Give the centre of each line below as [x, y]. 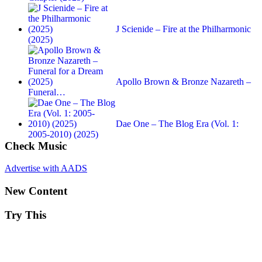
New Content [36, 191]
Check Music [36, 146]
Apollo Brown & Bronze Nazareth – [183, 81]
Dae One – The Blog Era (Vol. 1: [177, 123]
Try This [25, 215]
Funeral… [47, 92]
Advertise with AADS [46, 168]
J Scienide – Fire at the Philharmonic [183, 29]
